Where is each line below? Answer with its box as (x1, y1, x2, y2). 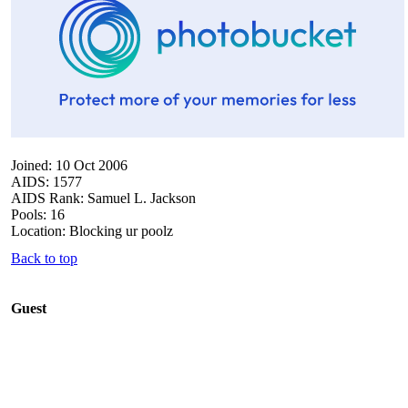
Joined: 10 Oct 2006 (11, 157, 127, 173)
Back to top (11, 250, 77, 266)
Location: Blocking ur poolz (11, 222, 173, 239)
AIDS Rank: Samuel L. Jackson (11, 189, 196, 206)
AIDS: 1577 (11, 173, 82, 189)
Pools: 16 (11, 206, 65, 222)
